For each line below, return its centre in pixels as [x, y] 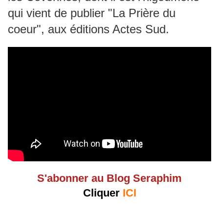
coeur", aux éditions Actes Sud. [88, 29]
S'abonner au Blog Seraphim [109, 178]
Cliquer [103, 193]
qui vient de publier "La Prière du [92, 13]
